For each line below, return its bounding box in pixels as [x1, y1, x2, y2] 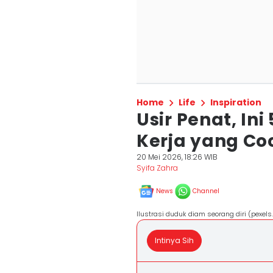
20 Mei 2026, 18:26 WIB [136, 152, 218, 162]
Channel [193, 186, 219, 196]
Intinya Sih [155, 235, 194, 246]
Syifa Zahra [136, 163, 178, 173]
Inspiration [210, 96, 261, 108]
